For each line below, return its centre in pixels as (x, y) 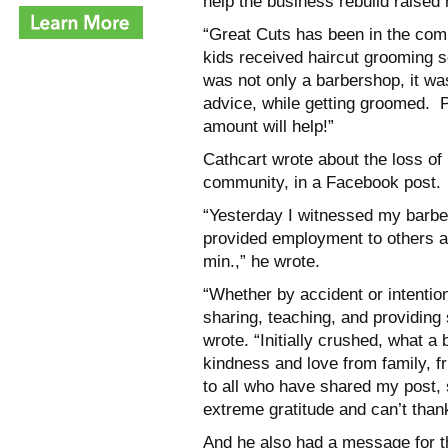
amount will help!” (268, 126)
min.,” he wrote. (261, 261)
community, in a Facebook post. (322, 182)
